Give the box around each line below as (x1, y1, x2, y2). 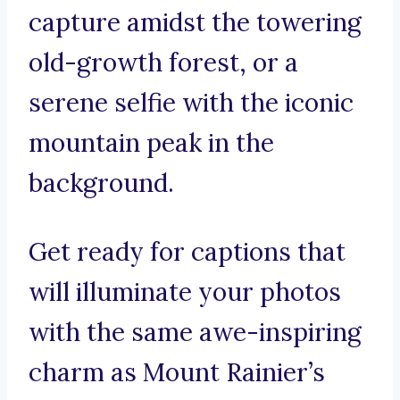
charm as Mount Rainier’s (29, 356, 325, 389)
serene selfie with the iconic (29, 87, 354, 120)
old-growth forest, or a (29, 46, 298, 79)
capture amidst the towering (29, 6, 362, 39)
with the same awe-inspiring (29, 316, 362, 349)
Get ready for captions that (29, 236, 346, 269)
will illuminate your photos (29, 276, 341, 309)
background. (29, 167, 174, 200)
